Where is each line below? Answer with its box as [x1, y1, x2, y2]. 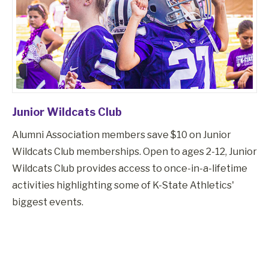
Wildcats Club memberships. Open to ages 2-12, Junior [12, 145, 257, 157]
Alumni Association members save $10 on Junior [12, 128, 231, 141]
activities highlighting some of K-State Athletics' [12, 179, 234, 191]
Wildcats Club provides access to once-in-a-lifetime [12, 162, 247, 174]
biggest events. [12, 196, 83, 208]
